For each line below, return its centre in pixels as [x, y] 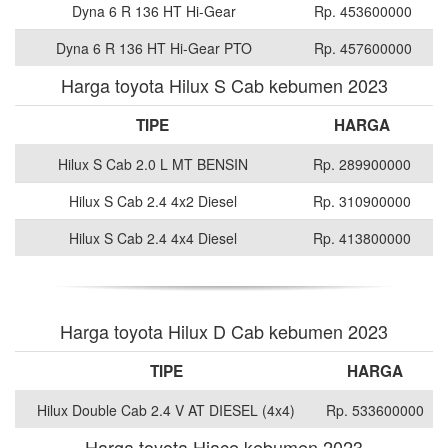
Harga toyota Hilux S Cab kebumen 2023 [224, 85]
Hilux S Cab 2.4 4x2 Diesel [152, 201]
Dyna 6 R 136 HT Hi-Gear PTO [154, 48]
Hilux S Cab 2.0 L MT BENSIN [152, 164]
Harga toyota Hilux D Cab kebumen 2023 [224, 331]
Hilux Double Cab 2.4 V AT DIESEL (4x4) [166, 410]
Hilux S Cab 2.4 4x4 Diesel [152, 238]
